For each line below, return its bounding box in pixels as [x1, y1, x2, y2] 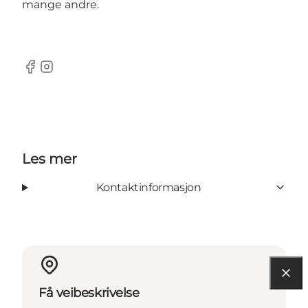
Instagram [38, 67, 94, 80]
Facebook [21, 67, 76, 80]
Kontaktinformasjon [96, 180, 201, 194]
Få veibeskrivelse [38, 285, 140, 300]
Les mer [22, 150, 77, 167]
